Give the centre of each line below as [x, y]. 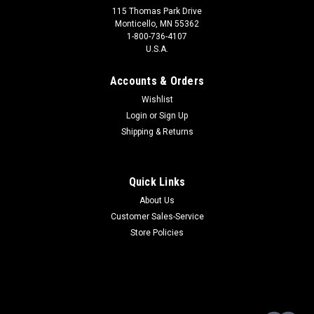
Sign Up [174, 115]
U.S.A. [157, 49]
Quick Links [157, 182]
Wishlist [157, 99]
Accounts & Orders [157, 81]
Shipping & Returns [157, 131]
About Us [157, 200]
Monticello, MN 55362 [157, 23]
